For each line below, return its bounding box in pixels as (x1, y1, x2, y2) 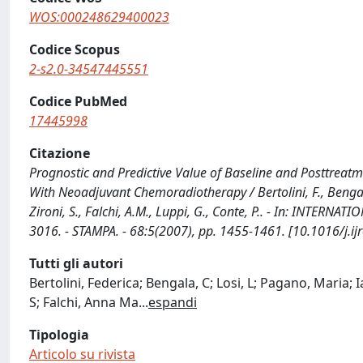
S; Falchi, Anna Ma (29, 293, 139, 311)
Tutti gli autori (29, 254, 123, 272)
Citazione (29, 144, 90, 162)
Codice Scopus (29, 41, 120, 58)
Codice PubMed (29, 92, 127, 110)
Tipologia (29, 326, 89, 344)
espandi (148, 293, 197, 311)
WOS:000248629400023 (29, 8, 169, 26)
